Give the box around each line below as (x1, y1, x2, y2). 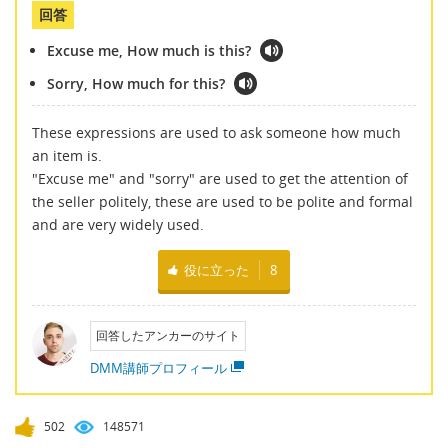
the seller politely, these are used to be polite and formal (32, 191, 413, 211)
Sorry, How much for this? (47, 74, 225, 94)
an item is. (32, 145, 102, 165)
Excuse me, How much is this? (47, 41, 251, 61)
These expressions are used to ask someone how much (32, 122, 401, 142)
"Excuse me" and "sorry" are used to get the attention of (32, 168, 408, 188)
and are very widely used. (32, 214, 204, 234)
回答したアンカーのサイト (95, 328, 240, 344)
